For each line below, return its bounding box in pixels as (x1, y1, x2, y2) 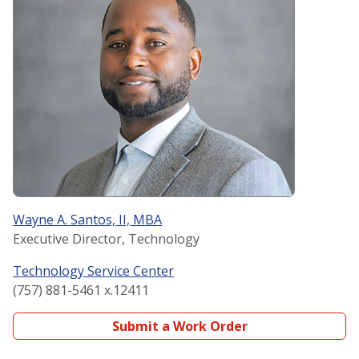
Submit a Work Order (111, 317, 248, 336)
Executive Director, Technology (13, 230, 200, 248)
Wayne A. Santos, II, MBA (13, 211, 162, 229)
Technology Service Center (13, 262, 174, 280)
